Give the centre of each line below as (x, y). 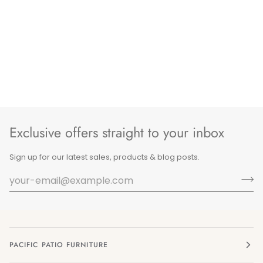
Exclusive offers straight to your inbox (117, 132)
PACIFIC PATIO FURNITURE (59, 245)
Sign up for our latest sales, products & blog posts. (104, 157)
